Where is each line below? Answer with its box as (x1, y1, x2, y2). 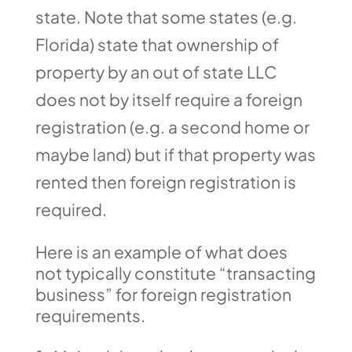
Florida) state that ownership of (35, 34, 279, 55)
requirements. (35, 305, 145, 326)
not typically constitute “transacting (35, 262, 316, 284)
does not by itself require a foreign (35, 89, 302, 110)
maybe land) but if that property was (35, 144, 316, 165)
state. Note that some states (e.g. (35, 6, 297, 27)
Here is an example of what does (35, 241, 288, 262)
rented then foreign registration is (35, 171, 296, 192)
